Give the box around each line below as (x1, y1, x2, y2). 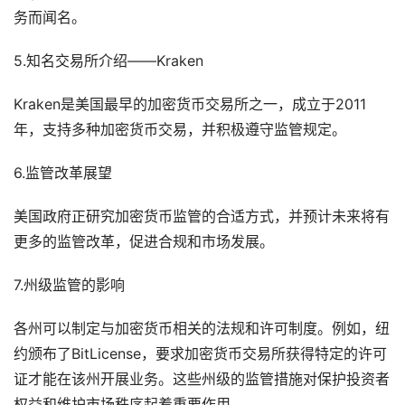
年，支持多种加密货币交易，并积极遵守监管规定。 (14, 120, 346, 138)
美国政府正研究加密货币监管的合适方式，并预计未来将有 (14, 207, 390, 225)
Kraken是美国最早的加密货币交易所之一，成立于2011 (14, 95, 366, 113)
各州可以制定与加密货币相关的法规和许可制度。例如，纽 (14, 319, 390, 337)
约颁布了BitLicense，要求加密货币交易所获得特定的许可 (14, 344, 387, 363)
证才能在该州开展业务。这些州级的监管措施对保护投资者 (14, 370, 390, 388)
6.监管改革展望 (14, 164, 112, 182)
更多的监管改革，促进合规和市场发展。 (14, 232, 274, 250)
